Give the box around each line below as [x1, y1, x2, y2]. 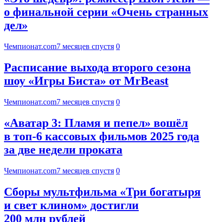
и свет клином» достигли [4, 198, 139, 212]
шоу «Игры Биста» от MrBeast [4, 74, 168, 88]
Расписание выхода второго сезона [4, 61, 191, 74]
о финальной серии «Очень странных [4, 5, 208, 19]
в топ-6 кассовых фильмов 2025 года [4, 130, 199, 143]
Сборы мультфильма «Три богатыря [4, 185, 201, 198]
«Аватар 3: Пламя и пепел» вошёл [4, 116, 188, 130]
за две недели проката [4, 143, 122, 157]
